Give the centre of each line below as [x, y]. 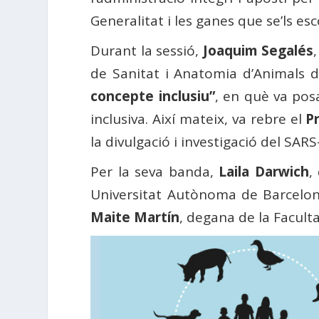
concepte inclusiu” [153, 96]
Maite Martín [135, 217]
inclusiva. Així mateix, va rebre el [198, 119]
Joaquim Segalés [258, 50]
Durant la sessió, [147, 50]
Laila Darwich [264, 171]
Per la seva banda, [155, 171]
